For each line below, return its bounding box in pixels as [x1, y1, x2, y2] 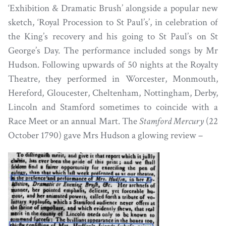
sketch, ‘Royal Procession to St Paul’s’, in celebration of [8, 16, 218, 29]
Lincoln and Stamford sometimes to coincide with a [8, 101, 218, 114]
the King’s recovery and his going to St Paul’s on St [8, 30, 218, 43]
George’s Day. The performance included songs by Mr [8, 44, 218, 58]
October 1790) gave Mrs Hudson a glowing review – [8, 129, 203, 142]
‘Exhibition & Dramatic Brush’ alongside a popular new [8, 2, 218, 15]
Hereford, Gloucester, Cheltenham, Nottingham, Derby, [8, 87, 218, 100]
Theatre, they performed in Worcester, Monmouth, [8, 73, 218, 86]
